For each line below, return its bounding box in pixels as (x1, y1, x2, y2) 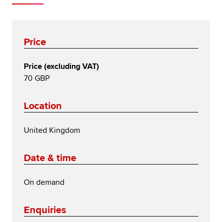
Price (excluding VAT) (24, 61, 99, 71)
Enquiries (24, 204, 66, 216)
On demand (24, 177, 64, 187)
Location (24, 100, 62, 112)
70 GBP (24, 73, 50, 83)
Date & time (24, 152, 76, 164)
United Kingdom (24, 125, 80, 135)
